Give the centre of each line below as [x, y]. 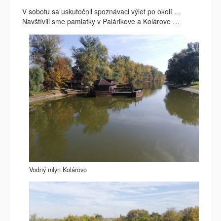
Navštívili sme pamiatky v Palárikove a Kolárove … [101, 21]
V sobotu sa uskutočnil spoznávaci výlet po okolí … [102, 11]
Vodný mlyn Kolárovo [58, 170]
